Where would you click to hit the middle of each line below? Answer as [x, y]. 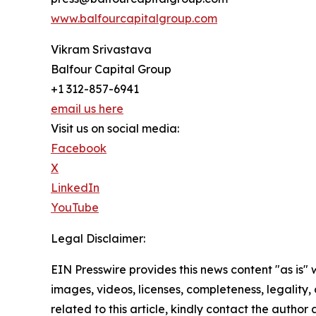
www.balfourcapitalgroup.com [134, 19]
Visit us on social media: [115, 129]
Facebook [79, 148]
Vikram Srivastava [101, 50]
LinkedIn [75, 188]
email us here [87, 109]
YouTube [75, 208]
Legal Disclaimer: [98, 239]
